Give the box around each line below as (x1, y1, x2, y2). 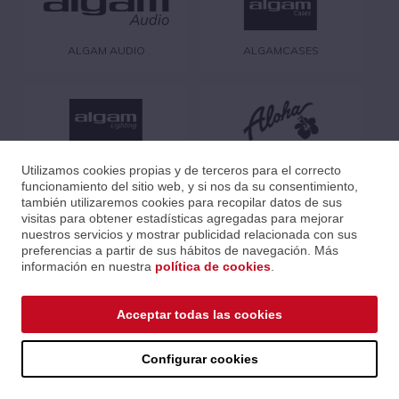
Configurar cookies (141, 352, 258, 366)
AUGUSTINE (75, 379, 137, 394)
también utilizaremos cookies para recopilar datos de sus (21, 195, 342, 209)
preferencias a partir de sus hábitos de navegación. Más (21, 243, 338, 257)
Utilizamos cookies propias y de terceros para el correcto (21, 163, 341, 177)
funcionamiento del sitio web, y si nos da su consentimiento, (21, 179, 358, 193)
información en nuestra (21, 259, 155, 273)
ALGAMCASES (242, 43, 319, 57)
